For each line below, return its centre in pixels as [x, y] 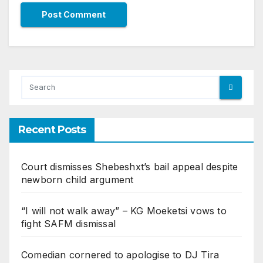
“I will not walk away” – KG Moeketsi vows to [124, 210]
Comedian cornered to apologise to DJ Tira [120, 254]
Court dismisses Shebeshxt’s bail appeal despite [130, 166]
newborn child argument [77, 179]
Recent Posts [52, 129]
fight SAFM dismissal [68, 223]
